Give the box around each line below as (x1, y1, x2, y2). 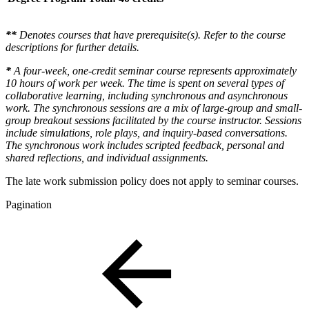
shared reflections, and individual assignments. (6, 151, 208, 163)
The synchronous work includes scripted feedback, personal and (6, 139, 284, 151)
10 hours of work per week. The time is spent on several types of (6, 77, 284, 89)
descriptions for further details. (6, 41, 139, 53)
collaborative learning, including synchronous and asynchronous (6, 89, 288, 101)
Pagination (6, 198, 52, 210)
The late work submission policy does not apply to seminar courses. (6, 175, 299, 187)
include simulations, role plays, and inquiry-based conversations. (6, 126, 288, 139)
